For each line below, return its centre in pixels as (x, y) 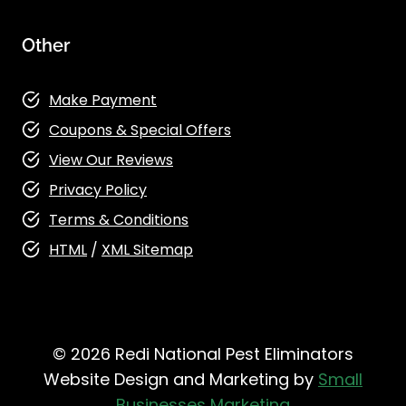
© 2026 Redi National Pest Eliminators (203, 354)
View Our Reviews (111, 159)
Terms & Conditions (119, 219)
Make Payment (103, 100)
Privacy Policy (98, 189)
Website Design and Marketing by (181, 379)
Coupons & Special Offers (140, 130)
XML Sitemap (147, 249)
